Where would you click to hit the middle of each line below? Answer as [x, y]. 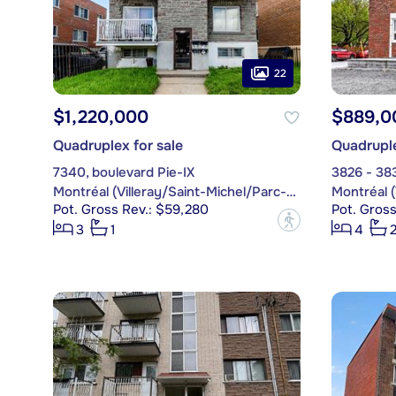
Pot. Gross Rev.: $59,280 [130, 210]
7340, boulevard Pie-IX [123, 173]
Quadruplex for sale [118, 146]
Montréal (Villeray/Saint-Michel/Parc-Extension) [291, 192]
